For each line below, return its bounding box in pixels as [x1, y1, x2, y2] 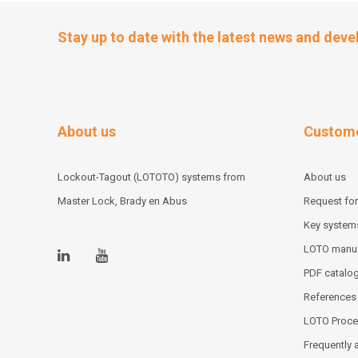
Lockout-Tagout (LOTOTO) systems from [58, 170, 245, 183]
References [303, 290, 356, 303]
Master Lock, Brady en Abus [58, 194, 187, 207]
